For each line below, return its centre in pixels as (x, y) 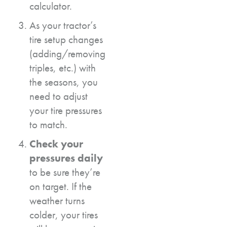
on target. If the (61, 186)
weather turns (57, 200)
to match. (48, 124)
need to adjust (59, 96)
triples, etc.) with (63, 67)
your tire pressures (66, 110)
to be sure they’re (65, 172)
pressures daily (66, 158)
